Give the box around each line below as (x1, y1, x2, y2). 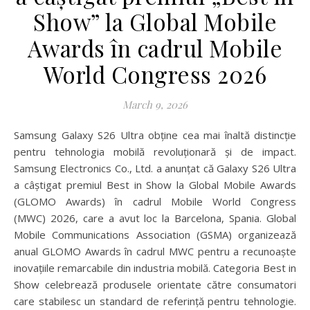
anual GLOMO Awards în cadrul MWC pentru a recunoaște (14, 244, 296, 258)
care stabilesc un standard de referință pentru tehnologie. (14, 294, 296, 308)
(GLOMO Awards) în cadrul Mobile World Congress (14, 194, 296, 208)
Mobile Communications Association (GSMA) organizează (14, 228, 296, 241)
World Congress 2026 (43, 59, 267, 89)
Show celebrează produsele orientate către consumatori (14, 277, 296, 291)
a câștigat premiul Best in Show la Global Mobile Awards (14, 178, 296, 192)
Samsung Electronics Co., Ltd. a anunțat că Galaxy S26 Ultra (14, 161, 296, 175)
